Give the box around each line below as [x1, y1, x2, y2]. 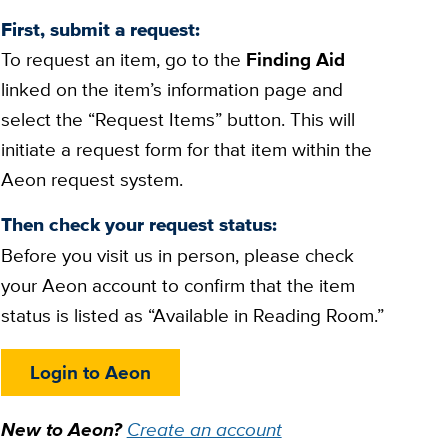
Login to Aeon [29, 358, 151, 386]
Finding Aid [245, 46, 345, 74]
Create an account [126, 415, 282, 443]
